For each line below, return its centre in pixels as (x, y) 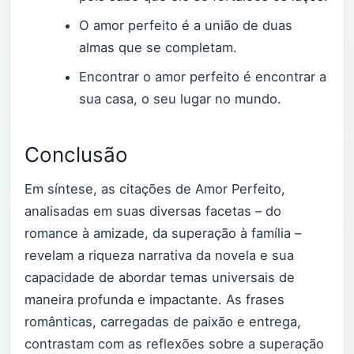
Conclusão (76, 154)
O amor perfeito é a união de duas (186, 26)
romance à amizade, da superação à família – (163, 233)
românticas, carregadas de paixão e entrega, (163, 322)
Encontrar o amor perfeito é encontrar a (203, 77)
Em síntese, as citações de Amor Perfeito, (155, 189)
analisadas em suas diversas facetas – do (153, 211)
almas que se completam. (158, 48)
